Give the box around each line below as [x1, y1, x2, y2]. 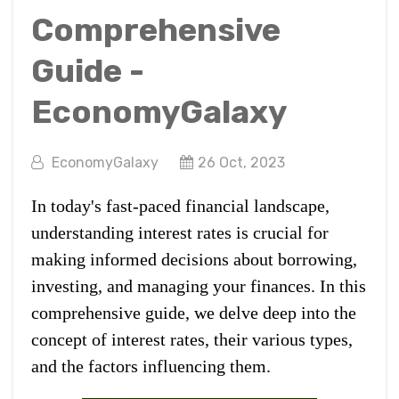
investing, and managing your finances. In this [31, 275, 366, 296]
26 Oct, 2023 [198, 153, 285, 171]
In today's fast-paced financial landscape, [31, 195, 330, 216]
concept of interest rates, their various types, [31, 329, 353, 349]
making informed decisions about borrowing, [31, 248, 357, 269]
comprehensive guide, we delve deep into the [31, 302, 356, 322]
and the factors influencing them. [31, 355, 271, 376]
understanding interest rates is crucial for [31, 222, 329, 242]
